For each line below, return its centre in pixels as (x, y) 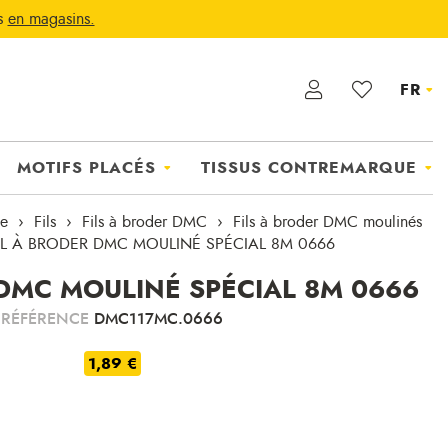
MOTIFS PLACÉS (86, 168)
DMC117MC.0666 (158, 319)
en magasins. (51, 19)
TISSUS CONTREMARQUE (309, 168)
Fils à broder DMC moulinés (327, 222)
